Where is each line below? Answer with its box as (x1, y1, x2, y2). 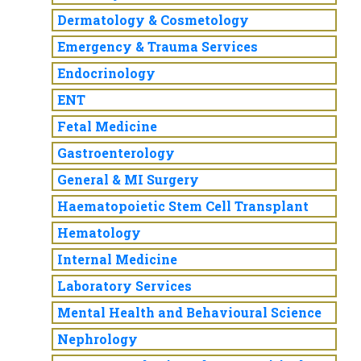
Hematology (57, 224, 141, 241)
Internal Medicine (57, 251, 177, 268)
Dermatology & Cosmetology (57, 11, 249, 28)
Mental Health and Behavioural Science (57, 304, 322, 321)
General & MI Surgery (57, 171, 199, 188)
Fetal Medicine (57, 118, 157, 135)
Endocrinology (57, 64, 156, 81)
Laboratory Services (57, 277, 192, 294)
